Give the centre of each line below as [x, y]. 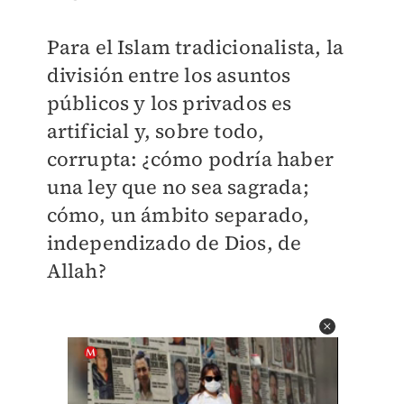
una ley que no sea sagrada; [178, 187]
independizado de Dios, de [174, 243]
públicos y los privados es [169, 103]
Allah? [76, 271]
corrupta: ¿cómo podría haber [190, 159]
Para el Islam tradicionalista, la [195, 47]
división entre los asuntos [169, 75]
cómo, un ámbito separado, [178, 215]
